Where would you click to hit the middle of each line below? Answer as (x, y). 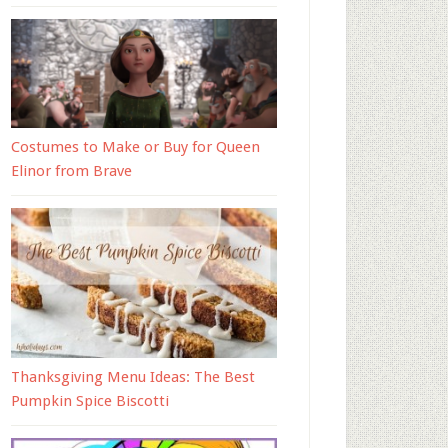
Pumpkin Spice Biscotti (90, 400)
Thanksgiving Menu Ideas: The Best (133, 376)
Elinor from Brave (71, 171)
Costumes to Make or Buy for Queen (135, 147)
